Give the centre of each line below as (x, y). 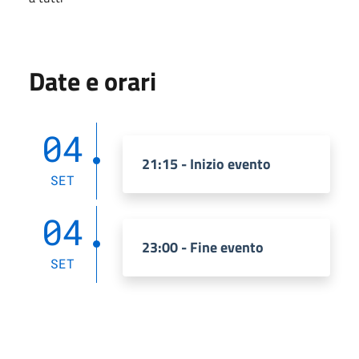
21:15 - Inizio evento (206, 163)
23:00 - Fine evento (203, 247)
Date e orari (93, 81)
